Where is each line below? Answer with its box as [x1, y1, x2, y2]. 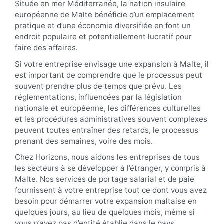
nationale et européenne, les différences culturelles [15, 103, 201, 113]
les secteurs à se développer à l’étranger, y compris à [15, 163, 206, 173]
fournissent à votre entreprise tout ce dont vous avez [15, 185, 207, 195]
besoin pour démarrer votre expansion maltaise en [15, 196, 197, 206]
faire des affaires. [15, 43, 80, 52]
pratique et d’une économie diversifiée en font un [15, 21, 191, 30]
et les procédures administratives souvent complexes [15, 114, 207, 124]
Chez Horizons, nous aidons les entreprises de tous [15, 152, 200, 162]
